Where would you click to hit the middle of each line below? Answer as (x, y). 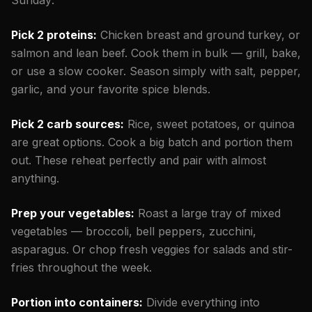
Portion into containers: (77, 302)
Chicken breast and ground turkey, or (198, 34)
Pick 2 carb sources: (68, 124)
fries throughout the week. (81, 267)
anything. (35, 178)
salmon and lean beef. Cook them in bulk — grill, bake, (156, 53)
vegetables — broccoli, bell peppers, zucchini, (134, 231)
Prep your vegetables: (73, 213)
